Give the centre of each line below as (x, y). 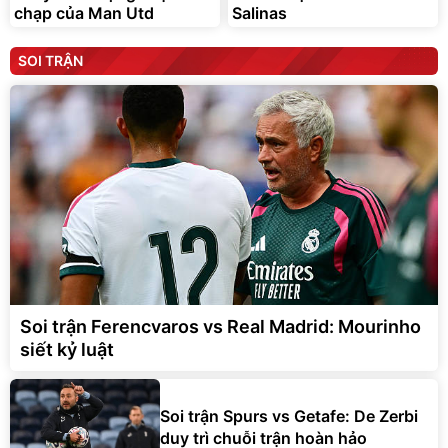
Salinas (259, 13)
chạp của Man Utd (84, 13)
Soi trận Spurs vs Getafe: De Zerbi (289, 415)
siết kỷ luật (67, 350)
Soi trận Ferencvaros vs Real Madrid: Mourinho (220, 327)
